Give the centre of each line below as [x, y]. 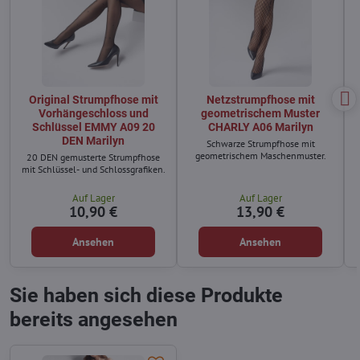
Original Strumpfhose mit [93, 100]
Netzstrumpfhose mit [260, 100]
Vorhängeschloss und [93, 114]
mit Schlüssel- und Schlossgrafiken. [93, 170]
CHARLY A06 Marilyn [260, 127]
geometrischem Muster [260, 114]
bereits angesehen [94, 320]
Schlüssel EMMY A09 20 [93, 127]
